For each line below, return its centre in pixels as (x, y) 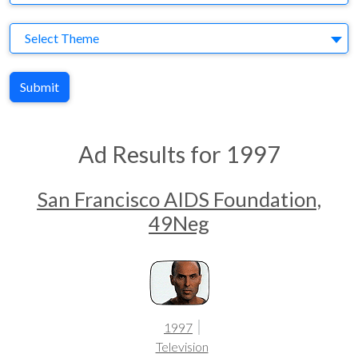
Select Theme (62, 38)
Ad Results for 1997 (179, 154)
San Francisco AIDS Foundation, (179, 199)
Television (182, 346)
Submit (40, 87)
